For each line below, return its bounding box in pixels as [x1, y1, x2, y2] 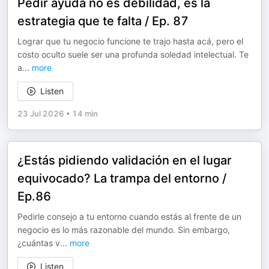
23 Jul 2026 [17, 109, 64, 118]
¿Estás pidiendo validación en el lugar [17, 153, 232, 168]
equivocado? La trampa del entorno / [17, 171, 226, 186]
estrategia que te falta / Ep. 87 [17, 14, 189, 28]
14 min [72, 109, 98, 118]
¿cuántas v [17, 238, 60, 248]
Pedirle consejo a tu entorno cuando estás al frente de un [17, 211, 241, 222]
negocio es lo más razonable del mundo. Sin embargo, [17, 225, 230, 235]
